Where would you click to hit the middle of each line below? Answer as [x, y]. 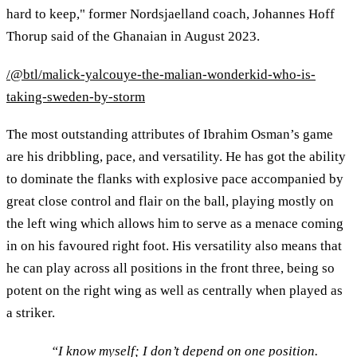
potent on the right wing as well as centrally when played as [175, 291]
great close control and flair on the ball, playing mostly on [170, 202]
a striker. [32, 313]
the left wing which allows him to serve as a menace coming [175, 224]
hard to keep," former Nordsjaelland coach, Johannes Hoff [171, 14]
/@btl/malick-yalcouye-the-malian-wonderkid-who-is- [161, 74]
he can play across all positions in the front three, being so [171, 269]
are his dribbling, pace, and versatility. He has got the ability [176, 157]
